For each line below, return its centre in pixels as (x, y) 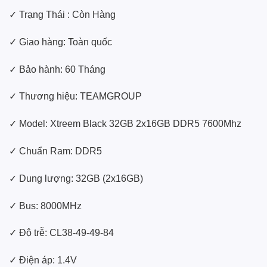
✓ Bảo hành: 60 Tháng (57, 69)
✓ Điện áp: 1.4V (43, 260)
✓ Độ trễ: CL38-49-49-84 (61, 233)
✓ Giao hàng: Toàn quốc (60, 42)
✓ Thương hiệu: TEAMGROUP (75, 97)
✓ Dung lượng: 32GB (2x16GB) (76, 178)
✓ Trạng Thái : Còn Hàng (62, 14)
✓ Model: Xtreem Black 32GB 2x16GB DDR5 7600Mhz (125, 124)
